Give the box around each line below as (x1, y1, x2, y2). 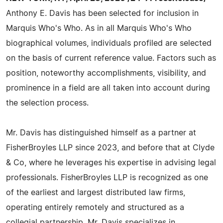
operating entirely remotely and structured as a (6, 204, 184, 212)
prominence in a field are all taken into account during (6, 84, 210, 92)
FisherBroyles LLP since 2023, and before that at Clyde (6, 144, 215, 152)
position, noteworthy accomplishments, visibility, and (6, 69, 206, 77)
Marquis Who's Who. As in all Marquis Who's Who (6, 24, 192, 32)
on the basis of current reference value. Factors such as (6, 54, 216, 62)
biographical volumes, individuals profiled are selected (6, 39, 212, 47)
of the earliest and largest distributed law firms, (6, 189, 185, 197)
